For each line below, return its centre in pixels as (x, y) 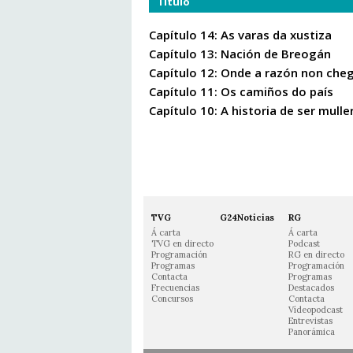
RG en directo (316, 255)
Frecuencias (175, 288)
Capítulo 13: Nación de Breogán (240, 54)
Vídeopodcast (316, 310)
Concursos (172, 299)
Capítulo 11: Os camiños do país (241, 92)
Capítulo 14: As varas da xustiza (240, 35)
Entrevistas (310, 321)
